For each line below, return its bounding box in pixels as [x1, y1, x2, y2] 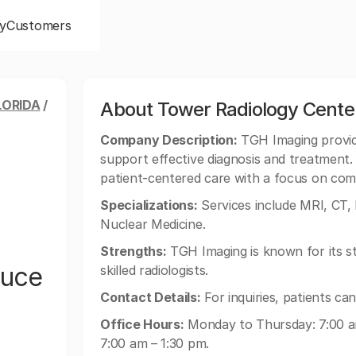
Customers [6, 17, 72, 33]
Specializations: [100, 197, 198, 213]
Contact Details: [100, 289, 201, 305]
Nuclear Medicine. [100, 216, 206, 232]
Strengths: [100, 243, 167, 259]
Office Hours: [100, 316, 184, 332]
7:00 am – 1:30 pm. [100, 335, 209, 351]
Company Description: [100, 132, 238, 148]
